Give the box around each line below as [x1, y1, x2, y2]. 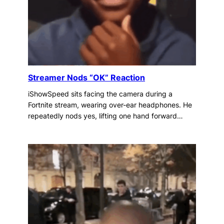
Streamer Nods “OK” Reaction [28, 72, 145, 82]
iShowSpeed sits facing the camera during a [28, 89, 172, 98]
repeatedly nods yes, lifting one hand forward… [28, 111, 183, 120]
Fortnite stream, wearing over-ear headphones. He [28, 100, 192, 109]
